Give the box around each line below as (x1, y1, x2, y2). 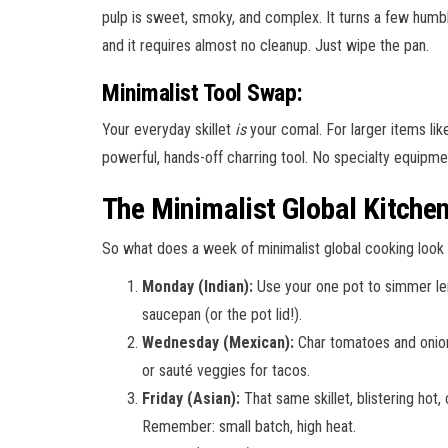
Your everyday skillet (102, 119, 235, 139)
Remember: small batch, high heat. (142, 416, 356, 436)
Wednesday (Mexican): (142, 332, 294, 352)
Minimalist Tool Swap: (102, 78, 303, 107)
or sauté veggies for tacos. (142, 360, 310, 380)
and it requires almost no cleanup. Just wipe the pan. (102, 35, 429, 55)
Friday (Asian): (142, 388, 240, 408)
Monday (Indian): (142, 276, 253, 296)
